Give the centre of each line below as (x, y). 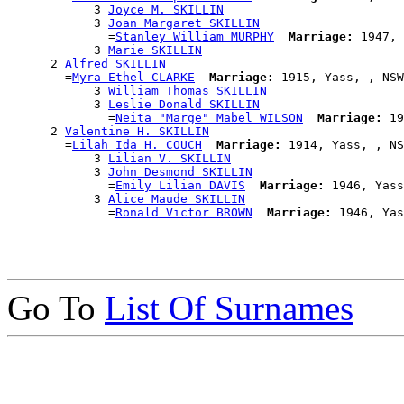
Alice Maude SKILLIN (177, 199)
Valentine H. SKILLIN (137, 132)
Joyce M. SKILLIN (166, 10)
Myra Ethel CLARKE (133, 78)
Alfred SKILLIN (115, 64)
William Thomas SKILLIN (188, 91)
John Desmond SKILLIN (180, 172)
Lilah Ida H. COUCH (137, 145)
